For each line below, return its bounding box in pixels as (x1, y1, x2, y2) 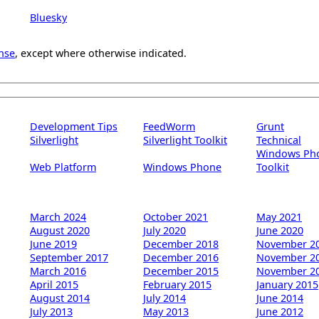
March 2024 (30, 210, 86, 224)
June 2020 (256, 224, 303, 238)
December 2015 (143, 264, 219, 278)
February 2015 (143, 278, 211, 292)
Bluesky (30, 10, 67, 24)
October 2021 (143, 210, 208, 224)
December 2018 (143, 237, 219, 251)
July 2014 (143, 291, 186, 305)
